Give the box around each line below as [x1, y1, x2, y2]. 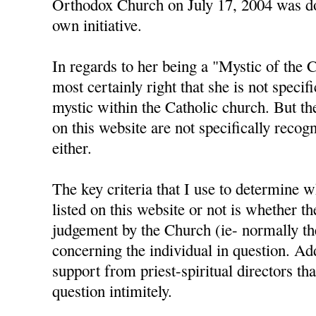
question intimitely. [52, 280, 173, 302]
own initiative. [52, 14, 142, 36]
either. [52, 137, 92, 159]
